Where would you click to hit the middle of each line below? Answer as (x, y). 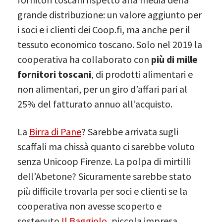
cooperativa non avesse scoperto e (89, 206)
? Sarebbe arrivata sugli (130, 131)
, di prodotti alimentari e (142, 74)
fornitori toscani (54, 74)
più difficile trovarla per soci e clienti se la (102, 191)
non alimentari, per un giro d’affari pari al (102, 89)
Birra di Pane (55, 131)
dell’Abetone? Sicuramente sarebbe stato (104, 176)
